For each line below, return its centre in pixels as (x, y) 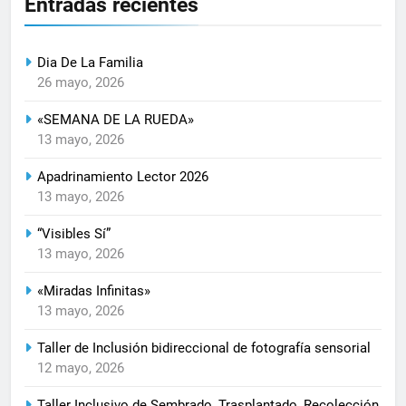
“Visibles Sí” (74, 233)
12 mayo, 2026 (81, 367)
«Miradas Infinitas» (94, 290)
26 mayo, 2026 (81, 82)
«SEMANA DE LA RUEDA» (116, 119)
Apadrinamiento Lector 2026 (123, 176)
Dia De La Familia (90, 62)
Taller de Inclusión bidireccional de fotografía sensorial (204, 348)
